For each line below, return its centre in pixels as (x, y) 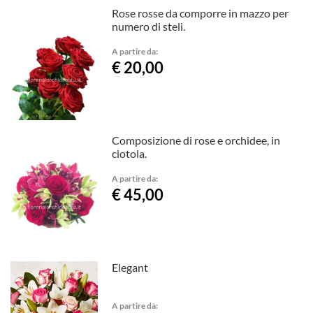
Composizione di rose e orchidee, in (196, 140)
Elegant (130, 267)
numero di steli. (149, 27)
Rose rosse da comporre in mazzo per (201, 13)
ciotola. (130, 153)
